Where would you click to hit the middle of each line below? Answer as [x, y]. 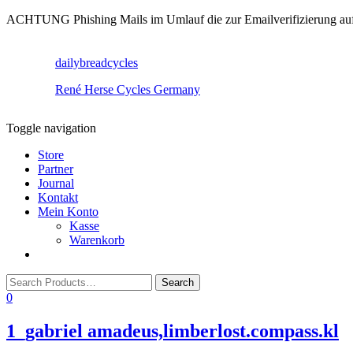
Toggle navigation [51, 128]
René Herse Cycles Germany [128, 89]
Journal [56, 183]
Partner [56, 169]
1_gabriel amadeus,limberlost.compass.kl [173, 331]
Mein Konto [68, 212]
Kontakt [58, 197]
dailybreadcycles [97, 63]
